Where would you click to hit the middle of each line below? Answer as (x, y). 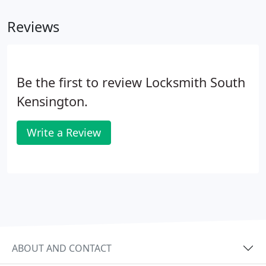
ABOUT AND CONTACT (62, 248)
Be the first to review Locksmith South (131, 82)
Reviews (33, 27)
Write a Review (64, 132)
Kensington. (52, 101)
